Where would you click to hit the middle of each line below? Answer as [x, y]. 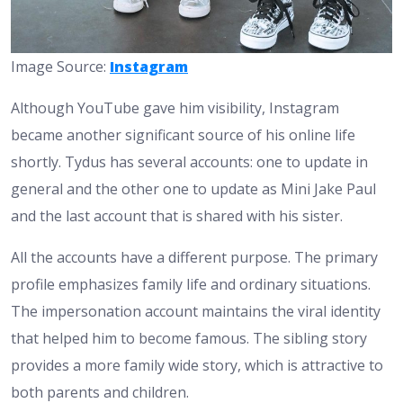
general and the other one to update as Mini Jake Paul [193, 188]
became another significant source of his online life [183, 134]
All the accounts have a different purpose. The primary [194, 257]
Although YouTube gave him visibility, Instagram [175, 107]
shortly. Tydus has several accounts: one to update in [189, 161]
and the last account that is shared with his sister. [177, 215]
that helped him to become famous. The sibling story [189, 338]
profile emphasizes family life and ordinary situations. [191, 284]
